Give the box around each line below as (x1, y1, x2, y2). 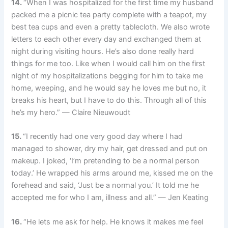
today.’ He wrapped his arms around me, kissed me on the (11, 168, 213, 178)
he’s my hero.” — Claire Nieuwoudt (11, 108, 131, 117)
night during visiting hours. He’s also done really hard (11, 47, 194, 56)
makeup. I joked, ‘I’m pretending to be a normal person (11, 156, 200, 166)
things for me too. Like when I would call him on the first (11, 59, 206, 68)
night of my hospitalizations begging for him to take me (11, 71, 204, 80)
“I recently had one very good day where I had (23, 132, 183, 141)
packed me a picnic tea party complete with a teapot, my (11, 10, 207, 19)
